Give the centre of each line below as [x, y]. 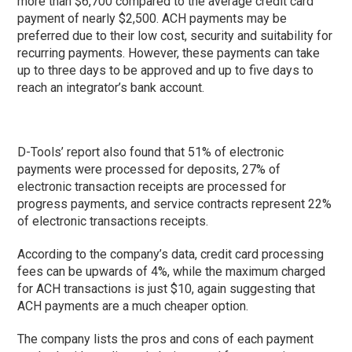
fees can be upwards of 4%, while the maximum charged [172, 271]
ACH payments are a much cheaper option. [133, 306]
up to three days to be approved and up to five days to [166, 70]
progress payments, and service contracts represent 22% [175, 203]
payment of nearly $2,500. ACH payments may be [152, 18]
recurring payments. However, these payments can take [169, 53]
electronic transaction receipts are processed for [152, 186]
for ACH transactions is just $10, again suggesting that [167, 288]
